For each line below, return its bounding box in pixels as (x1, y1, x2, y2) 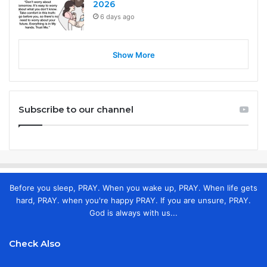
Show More (112, 49, 155, 60)
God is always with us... (89, 207, 178, 218)
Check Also (9, 237, 60, 249)
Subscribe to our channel (18, 103, 133, 115)
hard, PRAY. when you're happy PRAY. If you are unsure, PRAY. (16, 195, 251, 205)
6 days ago (100, 12, 135, 21)
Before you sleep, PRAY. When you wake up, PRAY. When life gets (10, 182, 257, 193)
